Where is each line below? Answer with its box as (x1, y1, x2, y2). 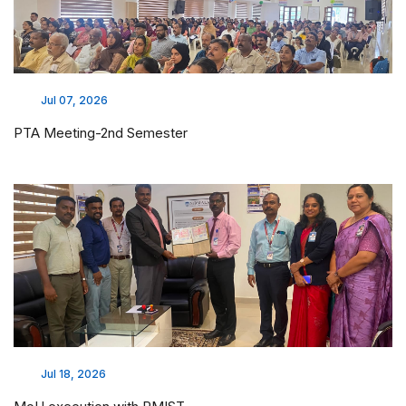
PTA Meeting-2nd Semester (14, 123, 188, 141)
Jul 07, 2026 (41, 92, 108, 107)
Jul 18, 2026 (41, 366, 106, 381)
